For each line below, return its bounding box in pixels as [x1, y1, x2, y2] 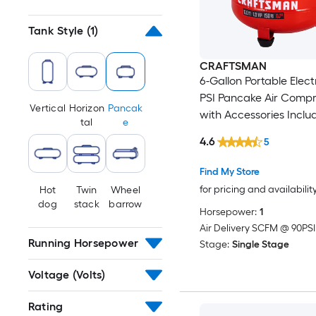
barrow [109, 198, 142, 211]
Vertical [30, 102, 66, 115]
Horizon [68, 102, 105, 115]
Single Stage [231, 238, 289, 251]
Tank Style [28, 24, 84, 37]
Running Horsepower [28, 236, 139, 250]
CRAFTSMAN [199, 59, 267, 73]
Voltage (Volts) [28, 268, 106, 282]
